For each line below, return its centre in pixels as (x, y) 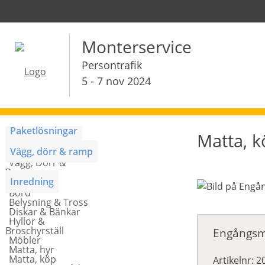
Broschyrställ (35, 231)
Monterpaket (38, 142)
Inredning (32, 182)
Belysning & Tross (49, 202)
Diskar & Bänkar (45, 212)
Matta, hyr (32, 250)
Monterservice (137, 47)
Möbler (25, 240)
